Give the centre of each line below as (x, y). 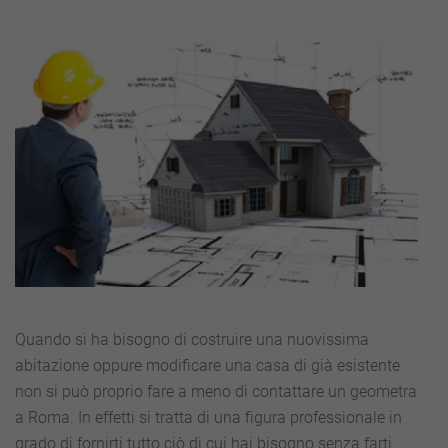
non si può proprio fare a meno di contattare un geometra (216, 391)
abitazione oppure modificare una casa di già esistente (207, 365)
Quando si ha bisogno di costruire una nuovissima (192, 339)
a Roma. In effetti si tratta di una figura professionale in (208, 417)
